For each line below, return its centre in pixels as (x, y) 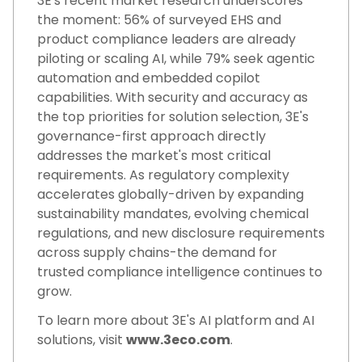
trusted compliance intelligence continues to (180, 272)
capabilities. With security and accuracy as (173, 98)
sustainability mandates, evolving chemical (173, 214)
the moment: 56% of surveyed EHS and (159, 20)
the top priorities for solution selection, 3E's (173, 117)
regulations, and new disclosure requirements (181, 234)
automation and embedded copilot (149, 78)
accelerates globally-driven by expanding (170, 195)
